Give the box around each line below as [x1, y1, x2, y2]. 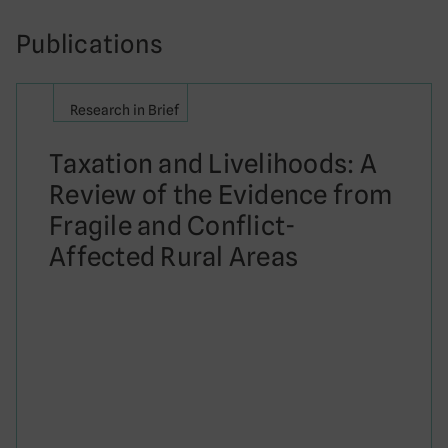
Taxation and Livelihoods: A [49, 148, 378, 179]
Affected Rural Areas [49, 241, 299, 272]
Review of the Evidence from [49, 179, 393, 210]
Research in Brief [70, 102, 179, 118]
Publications [16, 29, 164, 59]
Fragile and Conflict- [49, 210, 296, 241]
